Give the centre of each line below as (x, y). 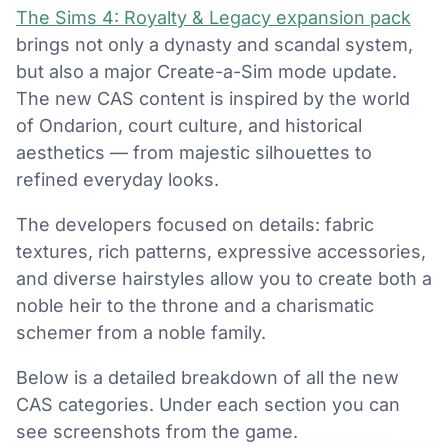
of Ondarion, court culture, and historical (189, 125)
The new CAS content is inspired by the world (213, 98)
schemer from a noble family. (141, 332)
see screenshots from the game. (157, 431)
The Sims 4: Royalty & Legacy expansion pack (213, 17)
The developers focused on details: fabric (195, 224)
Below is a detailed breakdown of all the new (207, 377)
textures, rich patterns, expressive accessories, (221, 251)
